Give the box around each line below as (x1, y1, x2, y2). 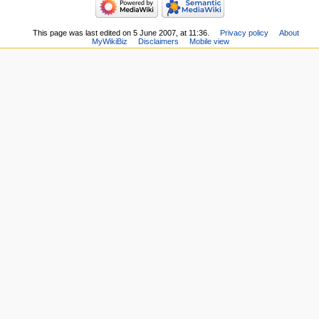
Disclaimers (138, 36, 179, 46)
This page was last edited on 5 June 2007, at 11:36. (33, 28, 210, 37)
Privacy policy (220, 28, 269, 37)
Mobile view (189, 36, 230, 46)
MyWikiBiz (92, 36, 128, 46)
